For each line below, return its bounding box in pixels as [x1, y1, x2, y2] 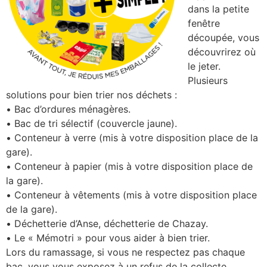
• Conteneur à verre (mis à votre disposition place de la [6, 131, 258, 144]
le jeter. [188, 60, 223, 72]
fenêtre [188, 17, 220, 29]
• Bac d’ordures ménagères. [6, 103, 131, 115]
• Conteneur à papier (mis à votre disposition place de [6, 160, 253, 172]
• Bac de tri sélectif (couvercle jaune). [6, 117, 177, 129]
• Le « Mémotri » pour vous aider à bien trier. [6, 231, 210, 244]
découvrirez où [188, 45, 256, 58]
